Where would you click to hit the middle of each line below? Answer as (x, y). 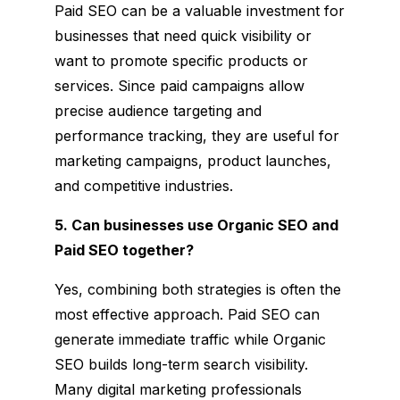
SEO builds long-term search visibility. (181, 364)
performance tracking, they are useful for (196, 135)
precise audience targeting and (158, 110)
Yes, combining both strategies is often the (197, 289)
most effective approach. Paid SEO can (187, 314)
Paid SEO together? (124, 250)
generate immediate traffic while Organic (190, 339)
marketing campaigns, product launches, (192, 160)
